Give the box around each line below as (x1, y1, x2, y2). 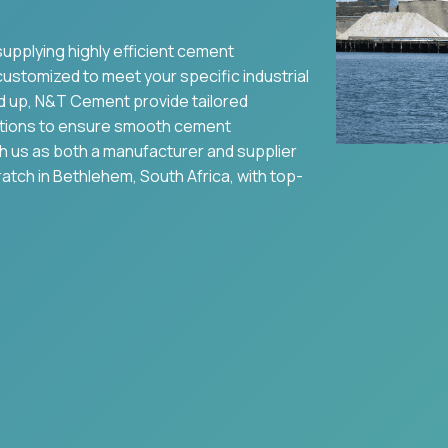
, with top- (230, 164, 303, 187)
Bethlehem (53, 164, 133, 187)
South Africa (140, 164, 230, 187)
